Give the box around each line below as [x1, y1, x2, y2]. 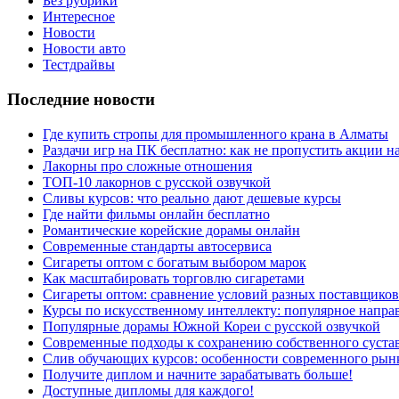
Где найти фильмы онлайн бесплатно [43, 206, 270, 222]
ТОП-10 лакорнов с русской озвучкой [43, 174, 271, 190]
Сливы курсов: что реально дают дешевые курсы [43, 190, 341, 206]
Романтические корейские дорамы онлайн [43, 222, 300, 238]
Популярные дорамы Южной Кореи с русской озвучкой [43, 318, 380, 334]
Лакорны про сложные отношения [43, 158, 252, 174]
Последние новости [7, 90, 155, 110]
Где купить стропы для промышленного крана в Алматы [43, 126, 388, 142]
